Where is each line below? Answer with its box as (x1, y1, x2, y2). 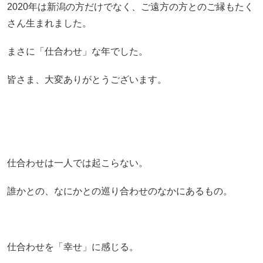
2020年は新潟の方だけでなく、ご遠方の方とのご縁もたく (6, 2, 254, 12)
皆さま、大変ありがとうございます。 (6, 74, 167, 85)
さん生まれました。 (6, 18, 92, 29)
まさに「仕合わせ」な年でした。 (6, 46, 148, 57)
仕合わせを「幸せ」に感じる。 (6, 242, 139, 252)
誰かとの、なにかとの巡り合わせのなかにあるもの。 (6, 186, 232, 197)
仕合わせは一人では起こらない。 (6, 158, 148, 168)
